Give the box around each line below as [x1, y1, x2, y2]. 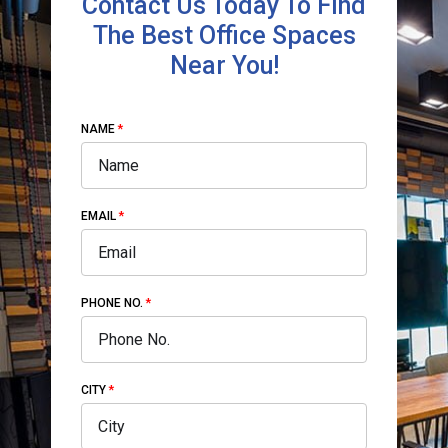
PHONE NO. [81, 296, 143, 310]
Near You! [169, 51, 279, 80]
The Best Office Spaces [92, 21, 356, 50]
